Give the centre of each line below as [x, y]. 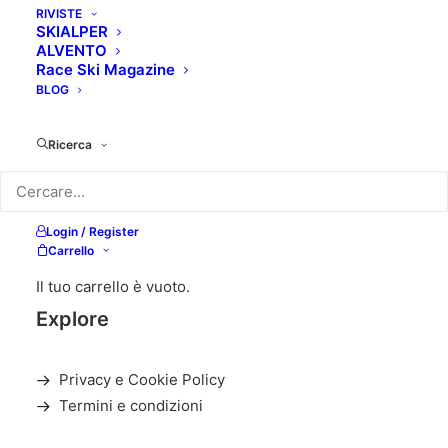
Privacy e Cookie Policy [141, 379]
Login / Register [92, 231]
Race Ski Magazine [105, 69]
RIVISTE [59, 13]
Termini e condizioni [130, 405]
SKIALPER [72, 31]
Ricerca [70, 144]
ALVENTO [71, 50]
